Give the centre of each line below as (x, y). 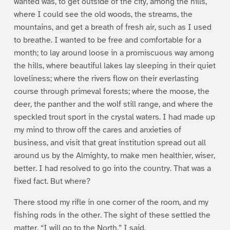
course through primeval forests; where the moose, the (111, 91)
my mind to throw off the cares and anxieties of (97, 130)
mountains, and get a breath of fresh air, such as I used (112, 27)
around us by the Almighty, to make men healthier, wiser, (114, 155)
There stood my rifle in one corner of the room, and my (111, 202)
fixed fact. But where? (52, 181)
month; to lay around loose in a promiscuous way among (114, 53)
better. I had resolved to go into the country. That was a (112, 168)
